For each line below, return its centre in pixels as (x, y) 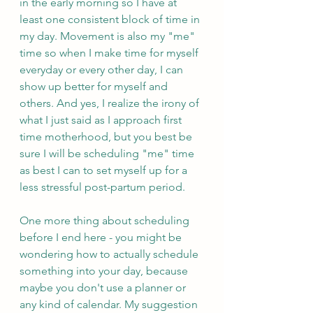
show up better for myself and (95, 86)
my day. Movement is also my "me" (109, 36)
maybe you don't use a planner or (104, 287)
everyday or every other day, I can (103, 70)
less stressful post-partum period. (102, 187)
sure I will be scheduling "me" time (108, 153)
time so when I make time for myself (110, 53)
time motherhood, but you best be (107, 137)
